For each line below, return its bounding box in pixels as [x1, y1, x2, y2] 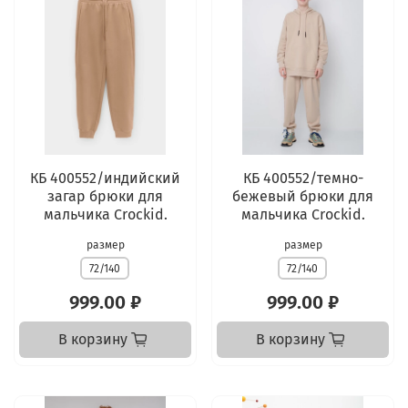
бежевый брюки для [232, 187, 373, 205]
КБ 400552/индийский [30, 168, 180, 187]
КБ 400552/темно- [242, 168, 363, 187]
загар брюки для [47, 187, 163, 205]
